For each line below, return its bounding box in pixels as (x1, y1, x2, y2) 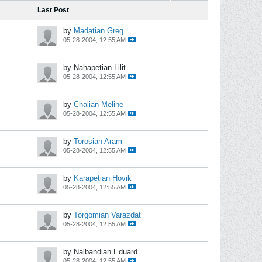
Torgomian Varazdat (74, 211, 141, 219)
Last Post (37, 6, 69, 14)
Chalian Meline (74, 100, 123, 109)
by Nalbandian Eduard (63, 247, 137, 256)
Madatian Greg (74, 26, 123, 35)
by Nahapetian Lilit (63, 63, 126, 72)
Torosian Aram (74, 137, 122, 146)
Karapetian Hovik (74, 174, 132, 182)
